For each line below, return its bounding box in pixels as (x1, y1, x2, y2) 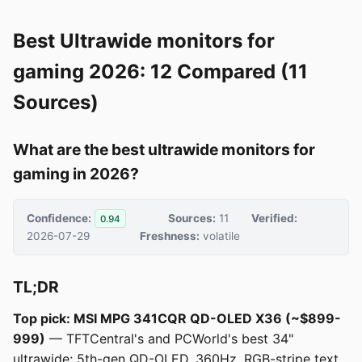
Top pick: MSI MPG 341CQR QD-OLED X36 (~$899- (13, 310, 341, 327)
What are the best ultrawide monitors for (13, 140, 315, 159)
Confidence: (27, 211, 91, 225)
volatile (200, 229, 241, 243)
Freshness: (140, 229, 200, 243)
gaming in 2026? (13, 164, 139, 183)
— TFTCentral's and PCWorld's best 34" (45, 330, 293, 347)
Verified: (250, 211, 297, 225)
